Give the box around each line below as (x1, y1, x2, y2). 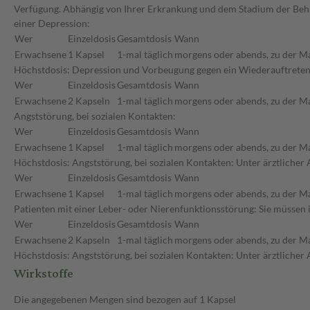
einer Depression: (14, 17, 90, 30)
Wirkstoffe (14, 262, 73, 286)
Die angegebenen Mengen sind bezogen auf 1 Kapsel (14, 293, 236, 306)
